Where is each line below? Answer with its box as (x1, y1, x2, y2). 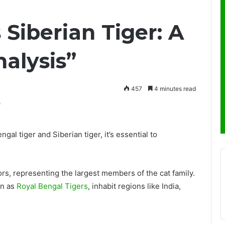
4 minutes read (153, 85, 196, 92)
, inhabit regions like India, (88, 181, 181, 191)
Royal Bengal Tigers (17, 181, 88, 191)
